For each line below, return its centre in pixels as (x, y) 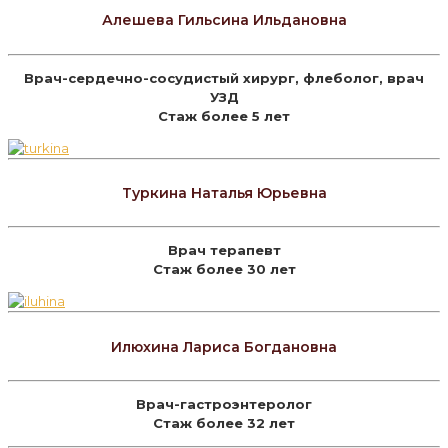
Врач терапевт (224, 250)
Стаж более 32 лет (224, 423)
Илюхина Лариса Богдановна (224, 346)
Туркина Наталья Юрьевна (224, 193)
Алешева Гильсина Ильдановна (224, 20)
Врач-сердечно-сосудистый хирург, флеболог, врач (224, 77)
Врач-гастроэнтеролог (224, 404)
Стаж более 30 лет (224, 269)
